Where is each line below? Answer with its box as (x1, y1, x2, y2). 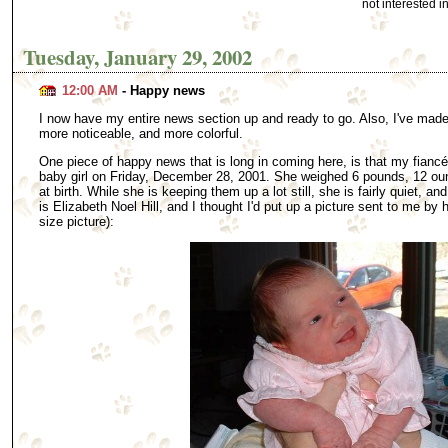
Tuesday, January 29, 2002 (23, 41, 253, 72)
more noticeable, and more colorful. (38, 126, 243, 142)
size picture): (38, 213, 114, 229)
